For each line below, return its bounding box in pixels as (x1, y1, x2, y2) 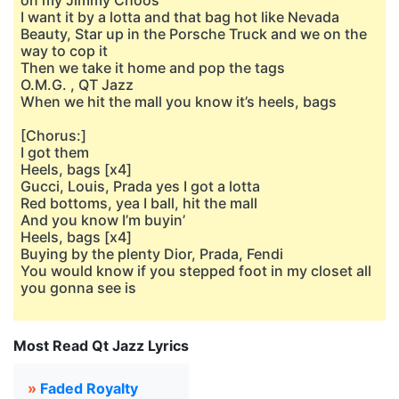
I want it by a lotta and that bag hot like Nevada (20, 8, 339, 26)
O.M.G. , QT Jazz (20, 76, 134, 94)
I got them (20, 143, 89, 161)
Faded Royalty (40, 379, 138, 397)
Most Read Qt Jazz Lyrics (13, 337, 189, 354)
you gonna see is (20, 279, 136, 297)
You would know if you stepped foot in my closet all (20, 262, 371, 280)
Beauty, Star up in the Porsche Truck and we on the (20, 25, 367, 43)
